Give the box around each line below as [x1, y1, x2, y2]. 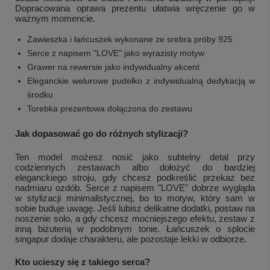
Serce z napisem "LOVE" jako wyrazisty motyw [27, 48, 204, 58]
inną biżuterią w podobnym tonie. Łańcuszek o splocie [15, 224, 255, 234]
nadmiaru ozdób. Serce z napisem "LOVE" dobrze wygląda [15, 183, 255, 193]
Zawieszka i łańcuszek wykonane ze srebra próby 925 [27, 34, 233, 45]
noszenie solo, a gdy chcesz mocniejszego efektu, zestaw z [15, 213, 255, 224]
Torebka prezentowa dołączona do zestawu [27, 104, 192, 114]
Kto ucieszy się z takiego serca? [15, 257, 150, 268]
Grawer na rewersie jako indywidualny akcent [27, 62, 199, 72]
